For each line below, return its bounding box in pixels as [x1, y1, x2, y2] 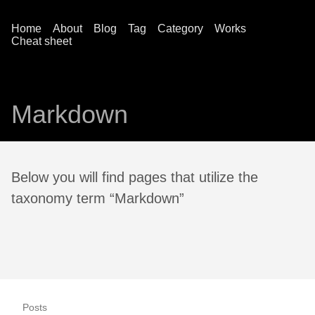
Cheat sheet [11, 35, 72, 47]
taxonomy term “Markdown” [11, 191, 184, 207]
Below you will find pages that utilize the [11, 169, 258, 186]
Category [157, 22, 203, 34]
